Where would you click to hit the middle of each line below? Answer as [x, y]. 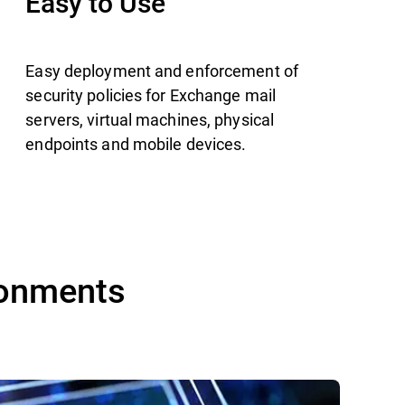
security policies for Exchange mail [151, 94]
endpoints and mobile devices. [136, 143]
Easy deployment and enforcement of [162, 70]
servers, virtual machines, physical [150, 119]
